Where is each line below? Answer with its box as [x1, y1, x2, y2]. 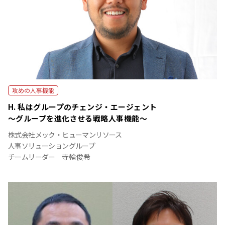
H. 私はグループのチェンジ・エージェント [8, 101, 157, 113]
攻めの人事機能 [12, 86, 54, 95]
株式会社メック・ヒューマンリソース [8, 130, 122, 140]
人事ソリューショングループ [8, 141, 95, 151]
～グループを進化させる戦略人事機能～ [8, 113, 148, 124]
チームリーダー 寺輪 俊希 [8, 152, 90, 162]
